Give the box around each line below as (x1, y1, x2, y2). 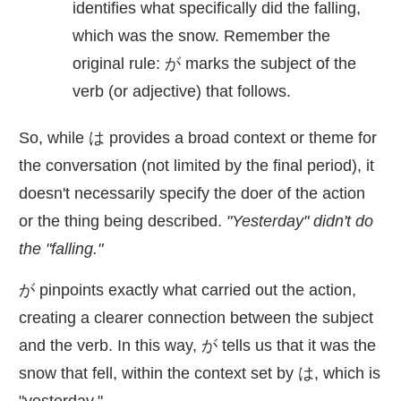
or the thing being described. (19, 211, 226, 230)
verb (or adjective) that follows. (73, 81, 291, 100)
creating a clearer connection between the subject (19, 308, 373, 327)
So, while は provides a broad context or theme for (19, 128, 377, 147)
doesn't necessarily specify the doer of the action (19, 183, 365, 202)
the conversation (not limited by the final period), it (19, 156, 374, 175)
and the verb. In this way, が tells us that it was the (19, 336, 376, 354)
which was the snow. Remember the (73, 26, 330, 45)
